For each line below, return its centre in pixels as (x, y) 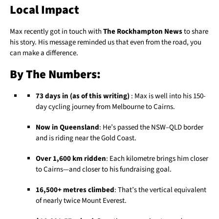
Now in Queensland (67, 128)
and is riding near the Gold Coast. (86, 138)
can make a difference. (44, 53)
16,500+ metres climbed (75, 190)
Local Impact (44, 10)
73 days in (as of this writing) (83, 96)
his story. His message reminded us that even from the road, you (106, 43)
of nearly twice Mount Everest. (81, 201)
